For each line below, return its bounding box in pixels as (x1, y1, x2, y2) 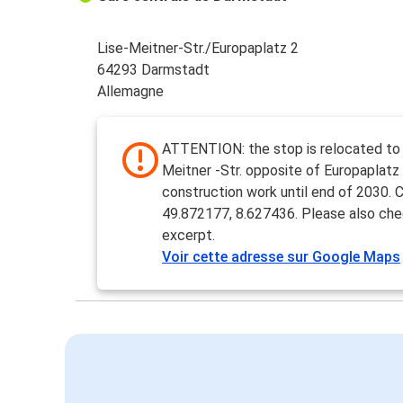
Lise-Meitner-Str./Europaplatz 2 (97, 40, 300, 58)
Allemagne (97, 83, 165, 101)
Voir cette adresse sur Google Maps (162, 248, 401, 266)
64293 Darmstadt (97, 61, 210, 79)
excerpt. (162, 227, 216, 245)
